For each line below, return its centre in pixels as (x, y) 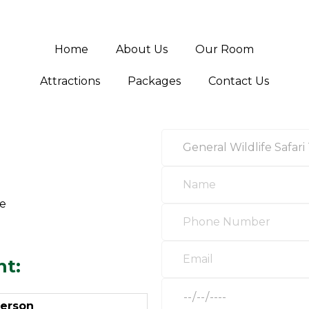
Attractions (70, 81)
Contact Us (238, 81)
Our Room (225, 49)
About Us (142, 49)
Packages (154, 81)
